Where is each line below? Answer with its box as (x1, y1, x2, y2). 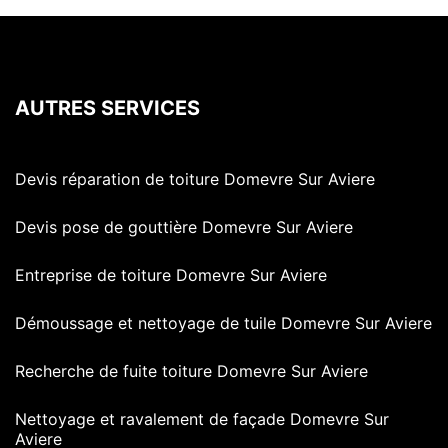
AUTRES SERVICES (15, 96, 200, 121)
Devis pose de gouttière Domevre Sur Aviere (15, 217, 353, 238)
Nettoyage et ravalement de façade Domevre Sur (15, 409, 389, 430)
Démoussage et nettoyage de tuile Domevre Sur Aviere (15, 313, 432, 334)
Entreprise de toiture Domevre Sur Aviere (15, 265, 327, 286)
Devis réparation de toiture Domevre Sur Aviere (15, 169, 375, 190)
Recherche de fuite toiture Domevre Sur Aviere (15, 361, 368, 382)
